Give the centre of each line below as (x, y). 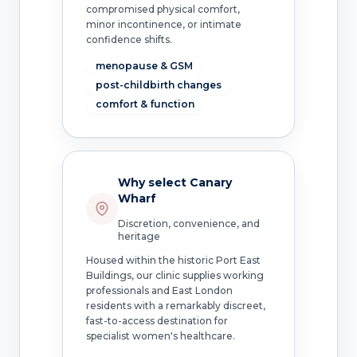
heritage (139, 236)
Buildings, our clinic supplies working (175, 275)
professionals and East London (159, 290)
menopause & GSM (144, 66)
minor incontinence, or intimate (163, 25)
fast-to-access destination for (157, 320)
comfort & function (145, 104)
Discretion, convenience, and (188, 223)
